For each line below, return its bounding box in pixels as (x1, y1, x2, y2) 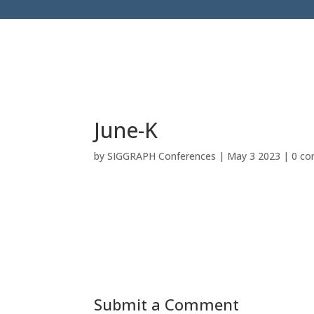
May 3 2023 (227, 149, 281, 163)
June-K (94, 116, 158, 144)
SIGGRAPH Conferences (107, 149, 217, 163)
